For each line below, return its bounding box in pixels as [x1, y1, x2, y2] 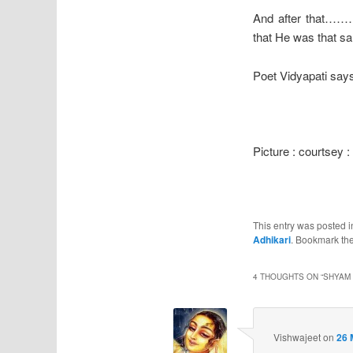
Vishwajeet [273, 329, 321, 344]
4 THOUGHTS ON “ [253, 270, 324, 282]
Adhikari [253, 232, 292, 247]
